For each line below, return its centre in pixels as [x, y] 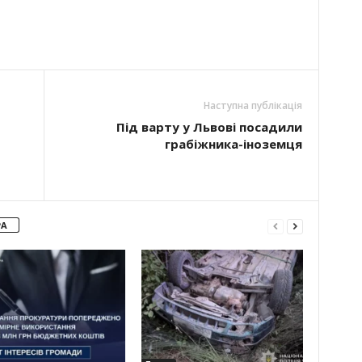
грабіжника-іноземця [233, 144]
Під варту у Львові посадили [209, 127]
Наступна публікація [253, 105]
